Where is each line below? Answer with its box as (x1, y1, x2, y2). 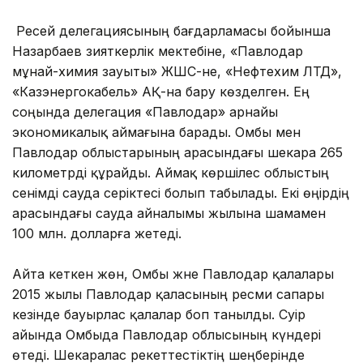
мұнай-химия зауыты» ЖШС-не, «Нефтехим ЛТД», (12, 62, 342, 79)
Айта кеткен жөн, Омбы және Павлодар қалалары (12, 265, 334, 282)
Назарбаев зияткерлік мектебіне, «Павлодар (12, 42, 303, 59)
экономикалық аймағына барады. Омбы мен (12, 123, 301, 140)
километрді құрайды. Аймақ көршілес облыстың (12, 164, 329, 181)
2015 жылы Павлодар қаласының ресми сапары (12, 285, 324, 302)
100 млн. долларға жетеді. (12, 224, 181, 241)
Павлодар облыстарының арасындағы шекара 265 (12, 143, 343, 160)
